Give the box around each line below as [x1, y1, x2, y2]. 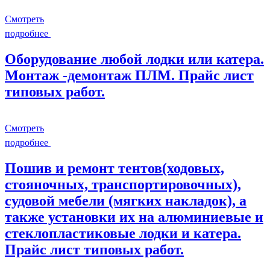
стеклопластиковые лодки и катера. [5, 225, 241, 241]
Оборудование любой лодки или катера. [5, 51, 264, 67]
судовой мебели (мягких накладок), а [5, 192, 246, 209]
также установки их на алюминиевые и [5, 209, 263, 225]
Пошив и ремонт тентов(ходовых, [5, 160, 224, 176]
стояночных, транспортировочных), [5, 176, 241, 192]
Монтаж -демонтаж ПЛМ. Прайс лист [5, 67, 254, 83]
